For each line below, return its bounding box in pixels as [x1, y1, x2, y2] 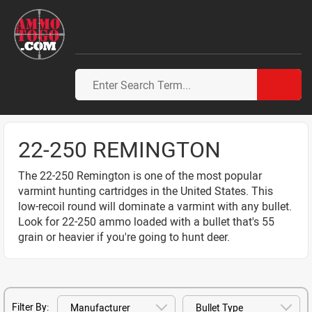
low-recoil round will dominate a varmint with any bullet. [18, 198, 292, 214]
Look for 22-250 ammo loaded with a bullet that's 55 [18, 214, 274, 229]
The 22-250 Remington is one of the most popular [18, 168, 262, 183]
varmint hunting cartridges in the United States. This [18, 183, 273, 198]
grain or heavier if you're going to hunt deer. [18, 229, 230, 244]
